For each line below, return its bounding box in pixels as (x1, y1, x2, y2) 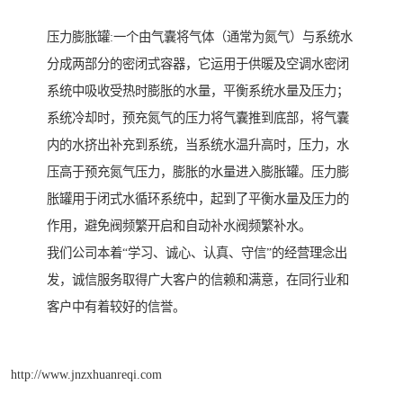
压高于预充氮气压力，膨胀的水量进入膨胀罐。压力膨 (47, 165, 349, 180)
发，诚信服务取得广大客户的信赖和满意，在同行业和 (47, 273, 349, 288)
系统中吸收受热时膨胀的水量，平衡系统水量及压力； (47, 84, 349, 99)
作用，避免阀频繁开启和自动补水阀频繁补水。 (47, 219, 311, 234)
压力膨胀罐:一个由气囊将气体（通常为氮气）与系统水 (47, 30, 353, 45)
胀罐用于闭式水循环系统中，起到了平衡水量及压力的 (47, 192, 349, 207)
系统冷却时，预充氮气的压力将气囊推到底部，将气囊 (47, 111, 349, 126)
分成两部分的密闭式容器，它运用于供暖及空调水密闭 (47, 57, 349, 72)
